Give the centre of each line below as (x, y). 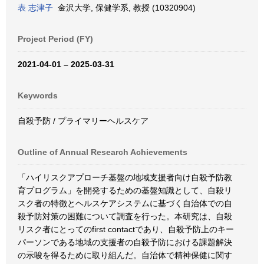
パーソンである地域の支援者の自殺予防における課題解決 (125, 242)
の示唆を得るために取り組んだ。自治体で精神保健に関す (125, 255)
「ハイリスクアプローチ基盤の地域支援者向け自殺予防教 (125, 177)
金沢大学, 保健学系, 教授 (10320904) (124, 8)
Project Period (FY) (55, 39)
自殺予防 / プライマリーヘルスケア (83, 121)
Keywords (38, 95)
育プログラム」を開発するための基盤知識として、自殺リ (125, 190)
